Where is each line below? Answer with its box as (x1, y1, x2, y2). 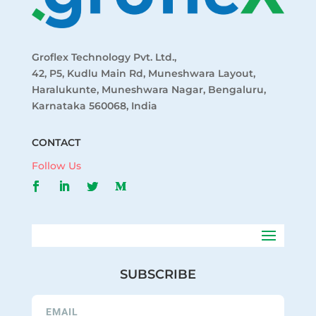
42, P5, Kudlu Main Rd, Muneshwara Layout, (31, 66, 255, 80)
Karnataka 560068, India (31, 99, 157, 112)
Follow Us (31, 159, 81, 172)
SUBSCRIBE (119, 266, 196, 282)
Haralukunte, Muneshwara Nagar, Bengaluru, (31, 83, 266, 96)
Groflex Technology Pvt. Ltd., (31, 50, 176, 63)
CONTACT (31, 135, 80, 149)
